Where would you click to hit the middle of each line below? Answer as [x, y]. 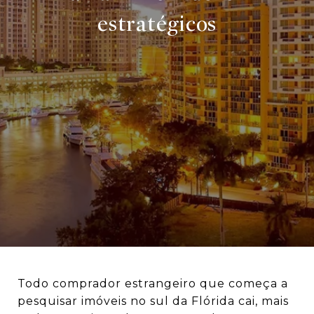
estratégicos [157, 24]
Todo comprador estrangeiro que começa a [153, 284]
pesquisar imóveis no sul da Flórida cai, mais [153, 301]
